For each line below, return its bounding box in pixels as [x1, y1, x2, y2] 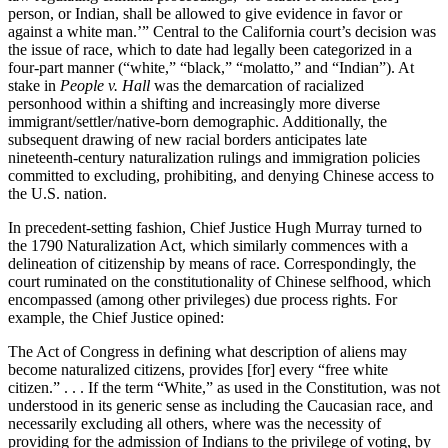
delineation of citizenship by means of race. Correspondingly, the [8, 254, 416, 272]
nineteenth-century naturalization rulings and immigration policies [8, 148, 420, 166]
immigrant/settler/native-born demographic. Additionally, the [8, 112, 387, 130]
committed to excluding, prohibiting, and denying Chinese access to [8, 166, 434, 184]
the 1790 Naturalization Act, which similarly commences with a [8, 236, 408, 254]
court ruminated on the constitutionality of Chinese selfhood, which [8, 272, 431, 290]
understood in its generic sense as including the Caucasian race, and [8, 396, 433, 414]
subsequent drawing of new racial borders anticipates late [8, 130, 367, 148]
